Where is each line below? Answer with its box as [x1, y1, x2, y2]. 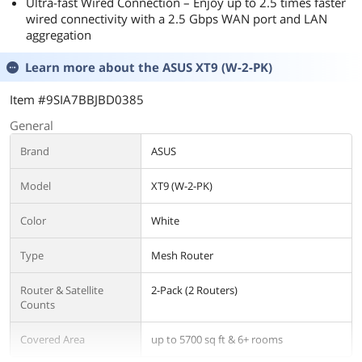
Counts [20, 297, 55, 312]
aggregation [26, 27, 91, 43]
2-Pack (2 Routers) [151, 283, 238, 297]
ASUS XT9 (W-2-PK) [162, 59, 272, 75]
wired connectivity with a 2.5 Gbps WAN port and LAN [26, 11, 327, 27]
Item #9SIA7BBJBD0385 [10, 91, 144, 107]
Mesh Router [151, 248, 213, 263]
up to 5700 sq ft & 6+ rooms [151, 332, 283, 347]
